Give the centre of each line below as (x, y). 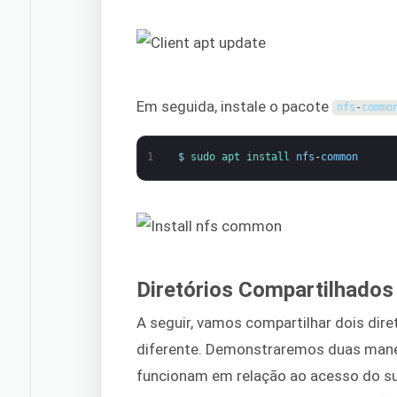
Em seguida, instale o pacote (235, 106)
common (339, 157)
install (271, 157)
